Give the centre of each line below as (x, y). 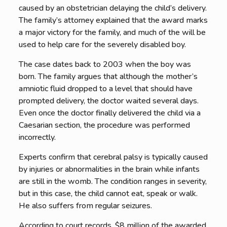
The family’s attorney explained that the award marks (113, 20)
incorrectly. (37, 137)
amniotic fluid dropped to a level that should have (105, 89)
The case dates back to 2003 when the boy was (105, 64)
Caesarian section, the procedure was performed (104, 125)
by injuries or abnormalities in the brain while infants (109, 169)
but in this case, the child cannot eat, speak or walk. (108, 194)
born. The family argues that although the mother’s (108, 77)
